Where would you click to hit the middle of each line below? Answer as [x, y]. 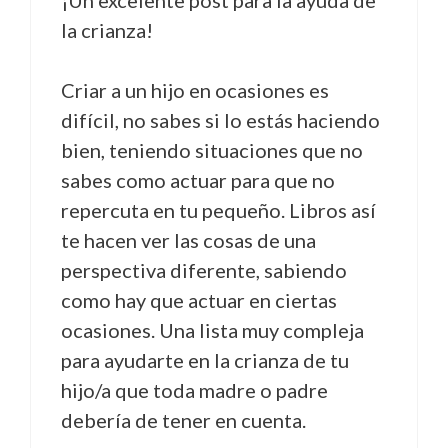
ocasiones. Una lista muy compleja [212, 329]
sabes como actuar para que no [198, 179]
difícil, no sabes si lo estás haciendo [220, 119]
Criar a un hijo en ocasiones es [195, 89]
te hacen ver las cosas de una [188, 239]
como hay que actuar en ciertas [199, 299]
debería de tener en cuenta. [183, 419]
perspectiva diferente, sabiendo [204, 269]
